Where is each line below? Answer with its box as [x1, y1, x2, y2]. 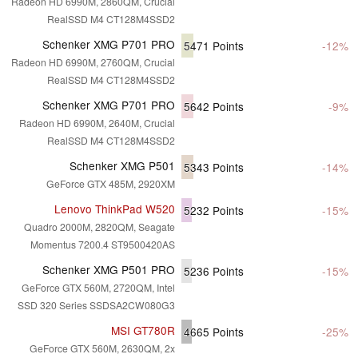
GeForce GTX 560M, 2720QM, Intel [22, 280, 175, 294]
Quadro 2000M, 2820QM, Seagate [24, 219, 175, 233]
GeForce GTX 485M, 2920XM [46, 176, 175, 190]
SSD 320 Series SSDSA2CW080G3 [18, 297, 175, 312]
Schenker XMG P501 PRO [42, 261, 175, 277]
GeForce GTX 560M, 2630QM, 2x [30, 340, 175, 355]
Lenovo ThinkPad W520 [54, 200, 175, 217]
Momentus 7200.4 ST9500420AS [30, 237, 175, 251]
